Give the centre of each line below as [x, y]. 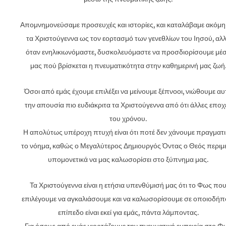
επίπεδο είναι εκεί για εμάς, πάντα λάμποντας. [128, 212]
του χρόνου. [128, 119]
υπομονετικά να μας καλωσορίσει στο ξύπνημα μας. [128, 160]
